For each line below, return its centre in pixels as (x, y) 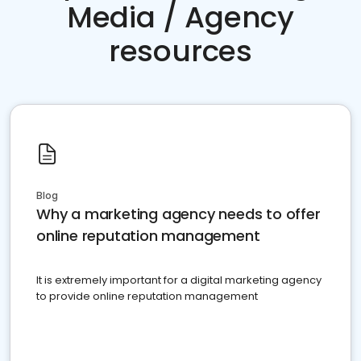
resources (180, 52)
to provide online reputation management (147, 297)
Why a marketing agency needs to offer (178, 214)
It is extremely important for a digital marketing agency (179, 280)
